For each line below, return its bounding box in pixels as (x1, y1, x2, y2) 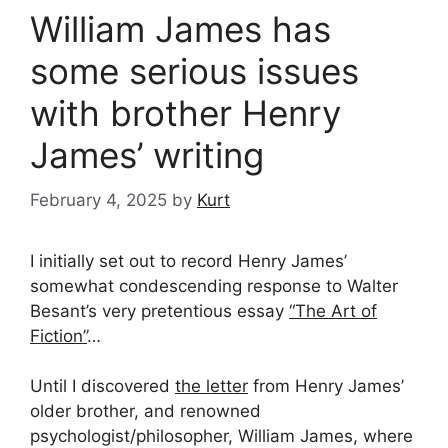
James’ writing (30, 134, 264, 177)
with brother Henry (30, 92, 341, 135)
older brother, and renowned (30, 401, 261, 422)
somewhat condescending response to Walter (30, 275, 398, 296)
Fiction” (30, 325, 87, 346)
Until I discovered (30, 376, 175, 397)
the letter (175, 376, 248, 397)
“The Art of (289, 300, 377, 321)
